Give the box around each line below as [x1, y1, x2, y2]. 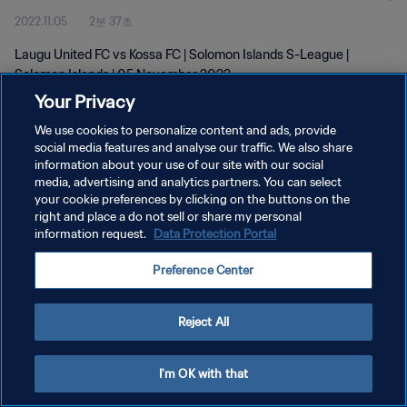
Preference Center [153, 263, 254, 278]
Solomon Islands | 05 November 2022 [15, 66, 231, 83]
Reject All [177, 314, 230, 330]
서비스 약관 [15, 214, 72, 228]
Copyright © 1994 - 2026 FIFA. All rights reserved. [15, 274, 220, 286]
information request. [35, 226, 150, 242]
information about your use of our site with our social [35, 157, 324, 173]
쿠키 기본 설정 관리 [15, 246, 110, 260]
